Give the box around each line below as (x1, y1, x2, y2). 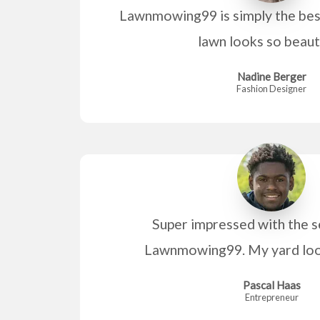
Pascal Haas (242, 278, 301, 291)
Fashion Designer (236, 82, 306, 94)
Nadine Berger (236, 69, 306, 83)
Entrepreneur (244, 291, 299, 303)
